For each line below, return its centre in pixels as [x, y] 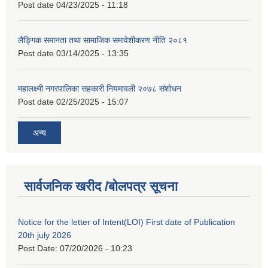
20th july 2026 [45, 235]
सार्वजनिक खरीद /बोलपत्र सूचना [101, 187]
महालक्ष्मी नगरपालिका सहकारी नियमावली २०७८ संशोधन [100, 89]
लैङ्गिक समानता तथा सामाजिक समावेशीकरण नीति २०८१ [103, 40]
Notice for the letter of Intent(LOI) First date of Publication [127, 222]
